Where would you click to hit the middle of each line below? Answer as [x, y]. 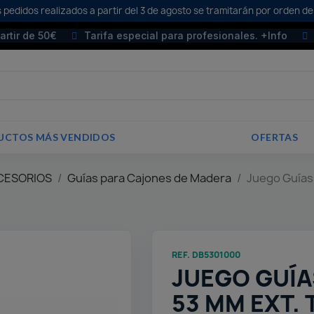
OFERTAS [275, 137]
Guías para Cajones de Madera [149, 178]
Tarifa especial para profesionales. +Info [185, 35]
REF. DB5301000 [206, 255]
